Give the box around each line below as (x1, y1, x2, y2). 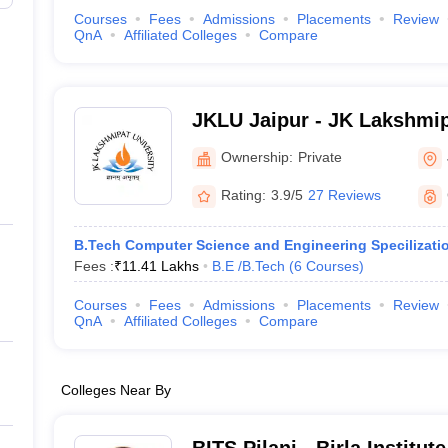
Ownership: (220, 148, 293, 165)
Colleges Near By (60, 382, 171, 398)
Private (297, 148, 342, 165)
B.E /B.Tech (211, 258, 285, 274)
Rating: (220, 187, 266, 203)
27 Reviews (307, 187, 381, 203)
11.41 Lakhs (121, 258, 199, 274)
